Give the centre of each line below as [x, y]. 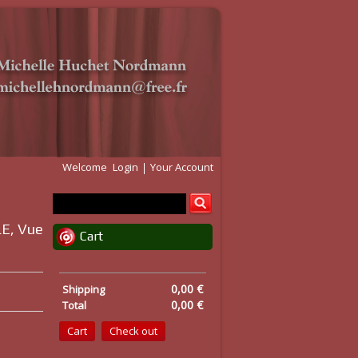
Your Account [182, 167]
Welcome [86, 167]
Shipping [84, 289]
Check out [133, 331]
